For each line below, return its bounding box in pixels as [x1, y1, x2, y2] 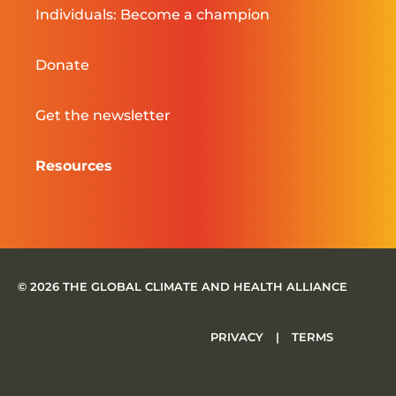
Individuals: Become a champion [35, 5, 270, 23]
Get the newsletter [35, 106, 171, 124]
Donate [35, 56, 89, 73]
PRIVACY [210, 329, 267, 344]
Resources [35, 156, 112, 174]
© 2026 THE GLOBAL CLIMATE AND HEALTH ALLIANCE [18, 278, 347, 293]
